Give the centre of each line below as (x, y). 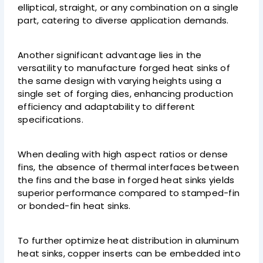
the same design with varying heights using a (120, 81)
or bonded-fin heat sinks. (74, 206)
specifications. (52, 120)
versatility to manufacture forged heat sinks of (124, 68)
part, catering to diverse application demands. (123, 21)
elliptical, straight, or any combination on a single (128, 8)
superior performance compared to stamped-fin (129, 193)
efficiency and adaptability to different (107, 107)
